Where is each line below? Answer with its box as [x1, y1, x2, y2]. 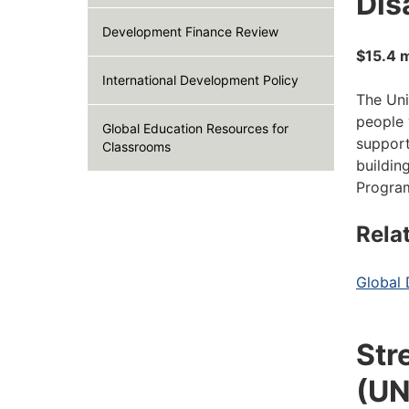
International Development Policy [102, 72, 299, 88]
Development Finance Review [102, 24, 278, 39]
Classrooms [102, 139, 171, 154]
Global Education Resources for [102, 121, 288, 136]
